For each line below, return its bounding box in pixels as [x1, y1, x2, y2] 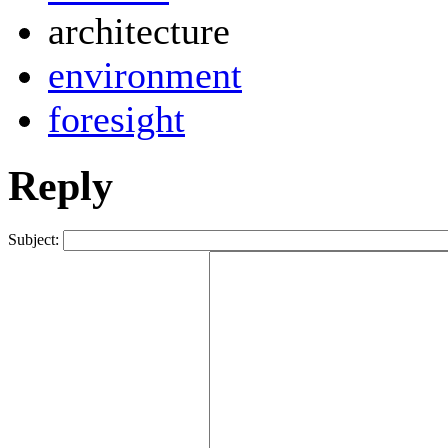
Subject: [8, 231, 59, 249]
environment [48, 54, 242, 97]
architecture [48, 10, 230, 53]
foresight [48, 98, 185, 141]
